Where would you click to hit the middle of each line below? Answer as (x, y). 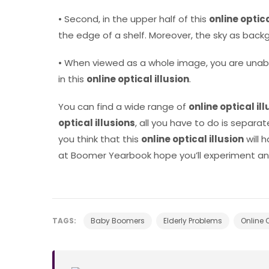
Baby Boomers (118, 220)
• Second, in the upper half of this (134, 19)
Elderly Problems (193, 220)
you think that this (100, 139)
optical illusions (97, 123)
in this (72, 79)
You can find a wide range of (123, 107)
